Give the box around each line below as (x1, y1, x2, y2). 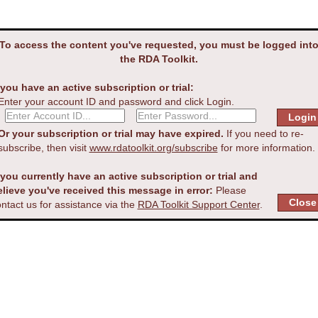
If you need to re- (223, 128, 304, 139)
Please (212, 185, 246, 196)
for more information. (217, 142, 315, 153)
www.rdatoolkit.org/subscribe (89, 142, 218, 153)
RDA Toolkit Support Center (137, 199, 260, 210)
